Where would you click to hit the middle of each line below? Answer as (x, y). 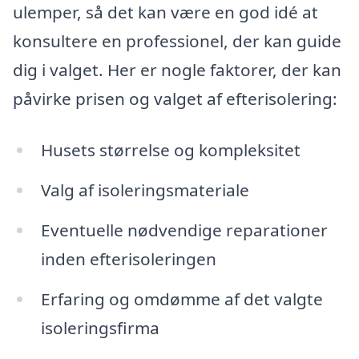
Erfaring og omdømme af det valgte (182, 298)
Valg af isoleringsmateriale (145, 190)
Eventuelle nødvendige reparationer (184, 230)
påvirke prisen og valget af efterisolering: (175, 99)
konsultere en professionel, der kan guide (177, 41)
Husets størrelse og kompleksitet (170, 150)
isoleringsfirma (100, 327)
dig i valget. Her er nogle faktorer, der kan (177, 70)
